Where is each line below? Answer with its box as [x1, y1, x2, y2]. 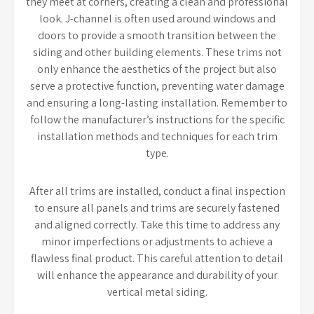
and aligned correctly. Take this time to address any [34, 217, 280, 232]
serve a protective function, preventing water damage [29, 78, 285, 93]
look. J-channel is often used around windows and [39, 11, 275, 26]
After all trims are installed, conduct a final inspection [29, 183, 285, 198]
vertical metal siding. [107, 284, 207, 299]
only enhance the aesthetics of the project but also [37, 61, 277, 76]
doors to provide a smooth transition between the [38, 27, 276, 43]
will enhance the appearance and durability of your [36, 267, 278, 282]
